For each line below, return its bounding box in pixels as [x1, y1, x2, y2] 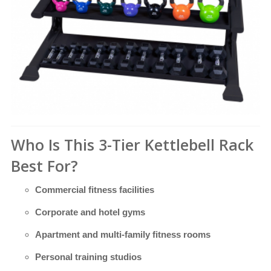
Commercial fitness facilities [35, 184, 154, 195]
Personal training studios [35, 252, 142, 263]
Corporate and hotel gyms [35, 207, 145, 218]
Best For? [11, 155, 78, 177]
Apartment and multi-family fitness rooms [35, 229, 211, 240]
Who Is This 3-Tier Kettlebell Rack [11, 134, 253, 155]
